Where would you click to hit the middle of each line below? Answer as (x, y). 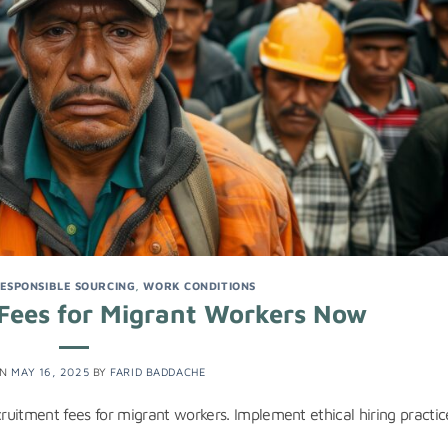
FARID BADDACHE (158, 371)
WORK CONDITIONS (199, 285)
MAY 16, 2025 (50, 371)
